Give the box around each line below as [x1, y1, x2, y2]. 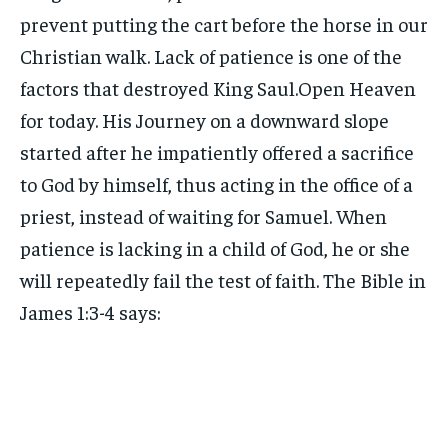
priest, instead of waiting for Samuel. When [20, 203, 387, 228]
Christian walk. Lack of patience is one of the [20, 43, 402, 68]
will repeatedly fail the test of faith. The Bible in [20, 267, 426, 292]
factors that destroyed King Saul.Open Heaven [20, 75, 416, 100]
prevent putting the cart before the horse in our [20, 11, 428, 36]
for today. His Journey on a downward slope [20, 107, 389, 132]
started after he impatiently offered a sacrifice [20, 139, 414, 164]
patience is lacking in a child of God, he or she [20, 235, 410, 260]
